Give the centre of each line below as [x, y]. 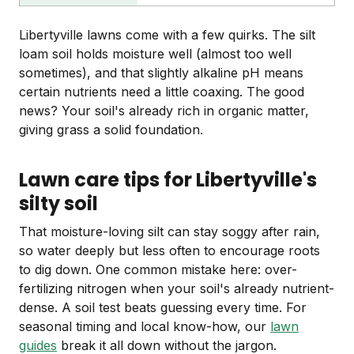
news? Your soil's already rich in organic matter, [164, 111]
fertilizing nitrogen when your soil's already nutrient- [177, 289]
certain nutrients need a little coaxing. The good [162, 92]
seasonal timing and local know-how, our [145, 327]
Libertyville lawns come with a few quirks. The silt [167, 35]
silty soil [58, 204]
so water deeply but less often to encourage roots [169, 251]
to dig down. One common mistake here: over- [158, 270]
